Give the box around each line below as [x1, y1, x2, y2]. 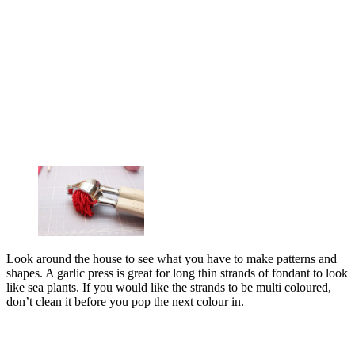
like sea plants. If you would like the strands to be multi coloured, [6, 280, 331, 294]
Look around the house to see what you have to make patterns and [6, 251, 337, 265]
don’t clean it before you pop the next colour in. [6, 294, 244, 308]
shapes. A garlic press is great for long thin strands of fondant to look [6, 265, 348, 280]
